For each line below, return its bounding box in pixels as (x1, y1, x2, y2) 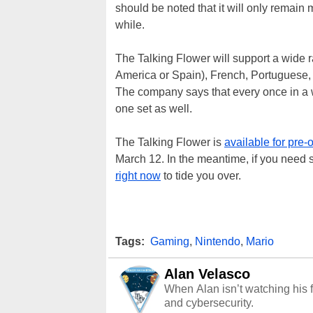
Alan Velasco (164, 266, 250, 282)
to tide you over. (161, 170, 241, 182)
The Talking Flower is (115, 136, 224, 149)
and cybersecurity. (164, 297, 254, 310)
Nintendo (195, 235, 240, 248)
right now (115, 170, 161, 182)
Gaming (150, 235, 189, 248)
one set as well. (115, 103, 192, 115)
